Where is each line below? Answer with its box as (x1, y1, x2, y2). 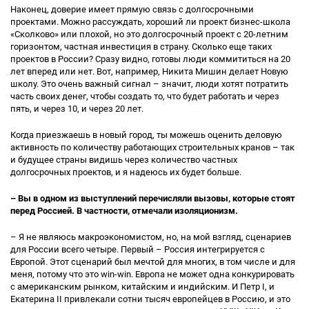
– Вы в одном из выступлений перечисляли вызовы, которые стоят (10, 193, 295, 203)
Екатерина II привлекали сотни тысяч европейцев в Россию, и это (10, 294, 290, 304)
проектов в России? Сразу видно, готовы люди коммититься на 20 (10, 54, 290, 64)
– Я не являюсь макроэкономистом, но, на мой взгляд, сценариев (10, 232, 291, 242)
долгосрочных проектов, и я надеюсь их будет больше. (10, 167, 241, 177)
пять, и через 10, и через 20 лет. (10, 103, 143, 114)
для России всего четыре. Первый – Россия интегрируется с (10, 244, 265, 255)
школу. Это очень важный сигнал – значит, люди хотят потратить (10, 79, 288, 89)
